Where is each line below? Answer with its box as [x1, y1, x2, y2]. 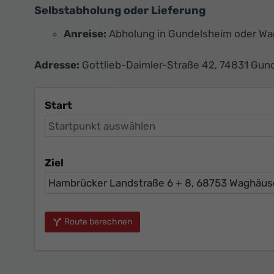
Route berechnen [64, 217, 132, 228]
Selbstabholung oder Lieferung [34, 4, 206, 18]
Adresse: [34, 59, 80, 72]
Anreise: [64, 28, 106, 40]
